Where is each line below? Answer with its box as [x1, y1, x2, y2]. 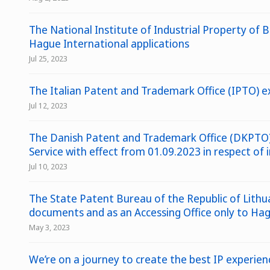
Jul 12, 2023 [29, 100, 67, 111]
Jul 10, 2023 [29, 161, 67, 172]
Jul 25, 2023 [29, 53, 67, 64]
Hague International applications [29, 36, 189, 51]
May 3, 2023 [29, 222, 70, 233]
